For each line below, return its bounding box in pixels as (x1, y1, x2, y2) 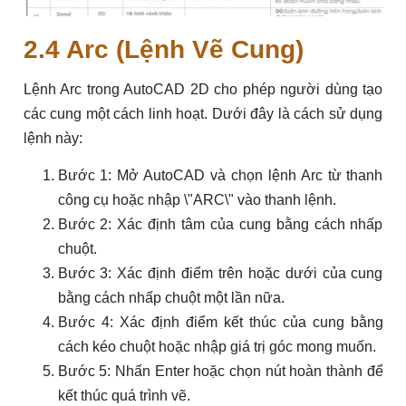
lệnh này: (23, 130, 82, 147)
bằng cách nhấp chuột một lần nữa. (57, 290, 285, 306)
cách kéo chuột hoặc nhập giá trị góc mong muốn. (57, 339, 376, 355)
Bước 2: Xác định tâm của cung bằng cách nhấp (57, 217, 383, 233)
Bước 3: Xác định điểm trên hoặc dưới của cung (57, 266, 383, 282)
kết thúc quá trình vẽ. (57, 388, 190, 404)
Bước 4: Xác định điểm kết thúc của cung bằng (57, 314, 383, 331)
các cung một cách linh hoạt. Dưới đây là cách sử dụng (23, 106, 383, 122)
